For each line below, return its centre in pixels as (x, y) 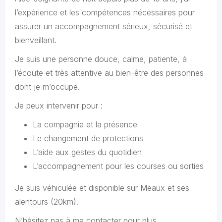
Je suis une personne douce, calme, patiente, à (101, 59)
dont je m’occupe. (47, 87)
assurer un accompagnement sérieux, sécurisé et (104, 26)
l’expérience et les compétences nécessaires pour (105, 12)
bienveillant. (36, 40)
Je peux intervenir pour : (59, 106)
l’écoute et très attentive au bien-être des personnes (109, 73)
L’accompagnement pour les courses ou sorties (118, 166)
